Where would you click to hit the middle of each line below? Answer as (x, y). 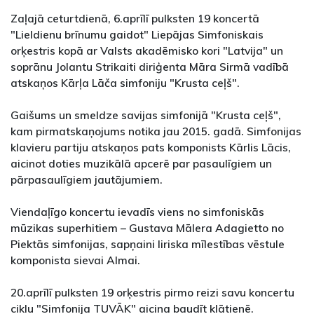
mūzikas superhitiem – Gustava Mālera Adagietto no (147, 228)
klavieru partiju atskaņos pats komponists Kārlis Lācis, (151, 148)
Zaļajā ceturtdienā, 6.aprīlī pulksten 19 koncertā (135, 19)
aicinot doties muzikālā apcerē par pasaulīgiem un (141, 164)
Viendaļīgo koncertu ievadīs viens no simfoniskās (137, 212)
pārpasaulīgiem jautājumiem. (87, 180)
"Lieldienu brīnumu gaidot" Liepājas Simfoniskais (137, 35)
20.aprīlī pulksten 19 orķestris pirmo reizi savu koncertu (152, 293)
